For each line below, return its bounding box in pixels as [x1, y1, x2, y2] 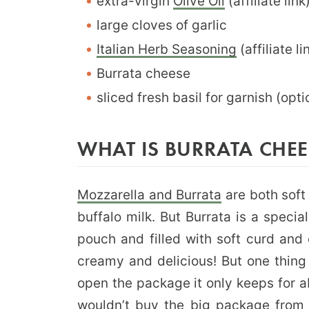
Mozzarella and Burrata [77, 186, 222, 203]
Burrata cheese [97, 65, 190, 81]
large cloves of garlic [97, 17, 227, 33]
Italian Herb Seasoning [97, 41, 237, 57]
